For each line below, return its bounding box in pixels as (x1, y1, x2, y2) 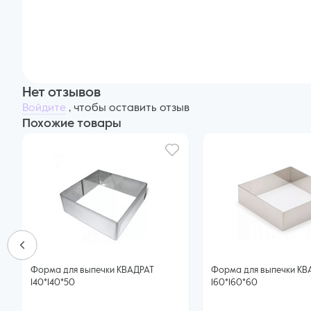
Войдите (22, 103, 66, 114)
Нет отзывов (22, 86, 101, 100)
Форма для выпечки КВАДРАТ (31, 266, 154, 275)
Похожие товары (22, 117, 121, 130)
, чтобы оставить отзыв (66, 103, 190, 114)
